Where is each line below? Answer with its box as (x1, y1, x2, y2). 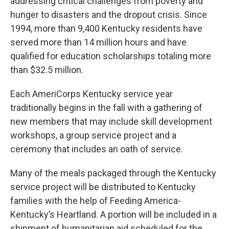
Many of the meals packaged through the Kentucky (10, 168, 216, 178)
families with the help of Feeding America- (10, 195, 181, 206)
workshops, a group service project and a (10, 130, 176, 141)
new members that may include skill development (10, 116, 212, 127)
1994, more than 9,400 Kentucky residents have (10, 23, 202, 34)
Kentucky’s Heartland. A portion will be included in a (10, 209, 217, 220)
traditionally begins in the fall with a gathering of (10, 102, 202, 113)
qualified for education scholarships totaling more (10, 51, 211, 61)
